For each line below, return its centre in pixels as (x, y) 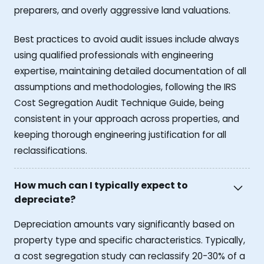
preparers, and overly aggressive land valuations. (122, 10)
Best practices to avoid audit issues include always (127, 39)
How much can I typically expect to (101, 185)
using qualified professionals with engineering (114, 55)
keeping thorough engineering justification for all (120, 134)
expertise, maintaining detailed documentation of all (130, 71)
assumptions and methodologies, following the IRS (125, 87)
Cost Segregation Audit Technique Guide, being (119, 103)
